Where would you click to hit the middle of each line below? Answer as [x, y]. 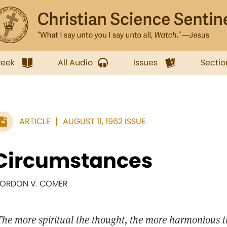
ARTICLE [35, 121]
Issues [145, 63]
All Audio [75, 63]
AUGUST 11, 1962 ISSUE [104, 121]
